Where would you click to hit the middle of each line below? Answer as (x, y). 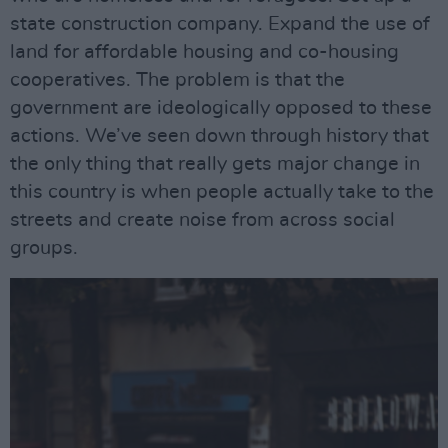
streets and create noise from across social (202, 220)
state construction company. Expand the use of (220, 24)
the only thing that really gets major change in (215, 164)
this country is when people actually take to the (222, 192)
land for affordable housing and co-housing (204, 52)
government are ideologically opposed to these (221, 108)
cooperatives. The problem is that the (177, 80)
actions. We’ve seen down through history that (219, 136)
